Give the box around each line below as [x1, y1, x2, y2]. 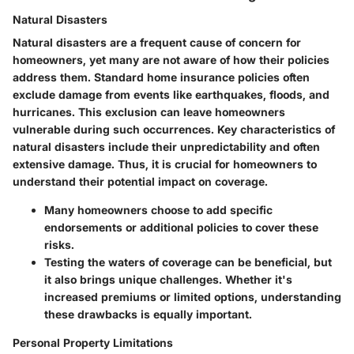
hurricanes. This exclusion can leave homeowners [13, 105, 285, 119]
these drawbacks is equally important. [44, 307, 252, 321]
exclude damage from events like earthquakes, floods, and [13, 88, 330, 101]
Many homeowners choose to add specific [44, 203, 273, 217]
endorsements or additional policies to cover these [44, 220, 318, 234]
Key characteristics [217, 122, 322, 136]
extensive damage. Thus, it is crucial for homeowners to [13, 157, 317, 171]
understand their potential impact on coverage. [13, 175, 268, 188]
